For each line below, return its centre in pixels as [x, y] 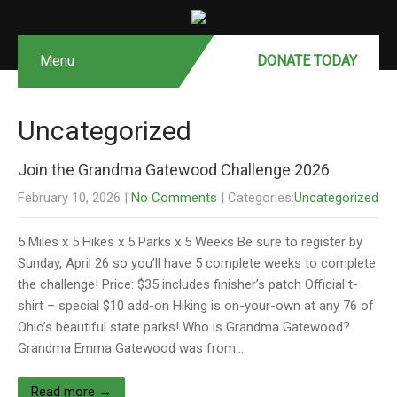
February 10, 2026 [69, 198]
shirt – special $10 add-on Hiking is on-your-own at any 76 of [196, 306]
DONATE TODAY [307, 61]
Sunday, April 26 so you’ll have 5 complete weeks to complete [197, 263]
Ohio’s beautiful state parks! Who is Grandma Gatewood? [184, 327]
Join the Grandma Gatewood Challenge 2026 [174, 170]
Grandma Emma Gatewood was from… [131, 348]
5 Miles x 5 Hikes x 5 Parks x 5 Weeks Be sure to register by [190, 242]
